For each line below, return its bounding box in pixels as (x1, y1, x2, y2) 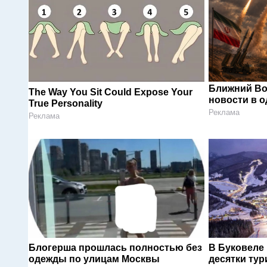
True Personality (29, 98, 103, 108)
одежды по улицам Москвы (29, 254, 160, 265)
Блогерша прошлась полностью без (29, 243, 202, 253)
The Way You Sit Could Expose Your (29, 86, 193, 97)
